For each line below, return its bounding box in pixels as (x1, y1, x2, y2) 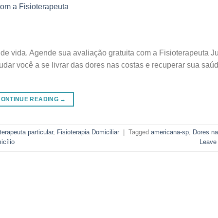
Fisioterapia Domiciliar (57, 128, 119, 136)
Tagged (128, 128, 151, 136)
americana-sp (151, 128, 189, 136)
